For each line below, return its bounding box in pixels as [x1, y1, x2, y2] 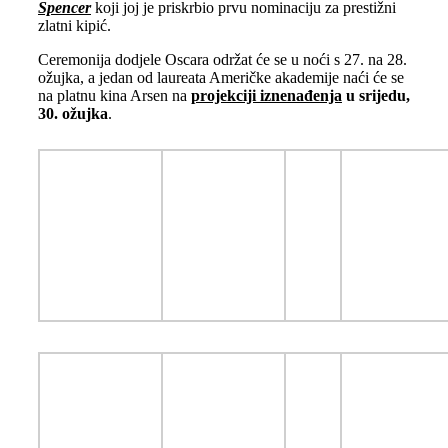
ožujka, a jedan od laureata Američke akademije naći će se [37, 68, 404, 86]
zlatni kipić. [37, 16, 111, 34]
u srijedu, [341, 86, 410, 104]
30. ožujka [37, 104, 108, 122]
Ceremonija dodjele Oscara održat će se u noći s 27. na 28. [37, 50, 407, 68]
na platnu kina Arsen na [37, 86, 191, 104]
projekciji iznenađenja [190, 86, 342, 104]
